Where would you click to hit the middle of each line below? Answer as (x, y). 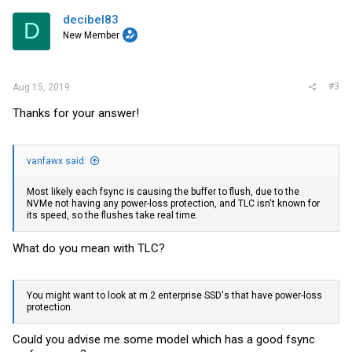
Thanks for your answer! (76, 113)
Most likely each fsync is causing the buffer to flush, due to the (163, 192)
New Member (91, 35)
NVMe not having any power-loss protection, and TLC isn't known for (173, 204)
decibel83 (91, 19)
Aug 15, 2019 (41, 87)
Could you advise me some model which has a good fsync (164, 339)
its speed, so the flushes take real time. (112, 216)
